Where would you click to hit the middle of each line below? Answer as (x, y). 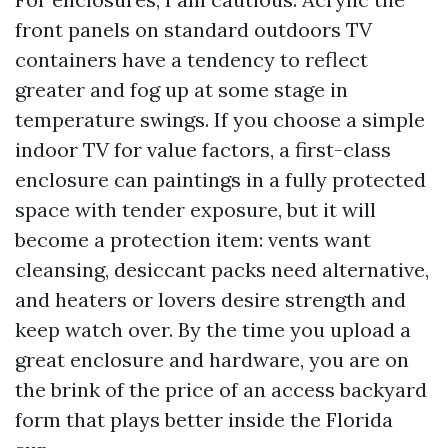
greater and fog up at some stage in (181, 89)
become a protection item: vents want (193, 239)
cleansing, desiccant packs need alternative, (222, 269)
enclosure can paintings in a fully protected (220, 179)
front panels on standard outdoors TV (193, 29)
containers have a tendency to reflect (191, 59)
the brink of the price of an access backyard (221, 389)
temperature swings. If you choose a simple (220, 119)
